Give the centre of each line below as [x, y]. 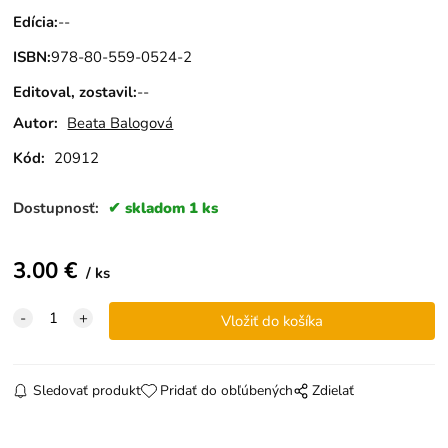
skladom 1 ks [172, 207]
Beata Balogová [120, 123]
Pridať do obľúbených [226, 390]
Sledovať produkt [86, 390]
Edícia [34, 22]
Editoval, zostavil [73, 91]
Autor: [36, 123]
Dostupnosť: [58, 207]
